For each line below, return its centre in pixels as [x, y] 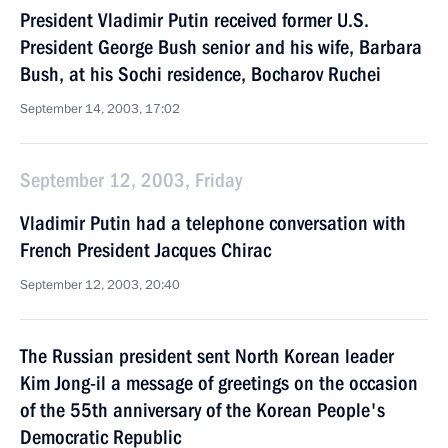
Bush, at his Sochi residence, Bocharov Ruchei [200, 74]
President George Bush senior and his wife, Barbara [221, 47]
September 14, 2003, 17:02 [100, 109]
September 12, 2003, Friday [131, 180]
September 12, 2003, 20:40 [100, 285]
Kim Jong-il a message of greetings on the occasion [219, 383]
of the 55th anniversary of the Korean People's [202, 410]
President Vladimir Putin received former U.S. [194, 20]
